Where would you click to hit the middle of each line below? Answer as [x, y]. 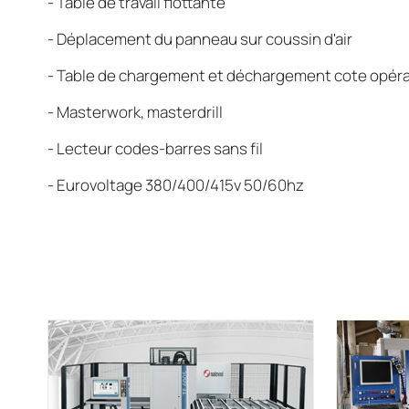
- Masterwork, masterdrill [135, 112]
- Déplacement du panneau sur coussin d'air [200, 39]
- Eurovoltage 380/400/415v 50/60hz [176, 185]
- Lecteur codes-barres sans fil [155, 148]
